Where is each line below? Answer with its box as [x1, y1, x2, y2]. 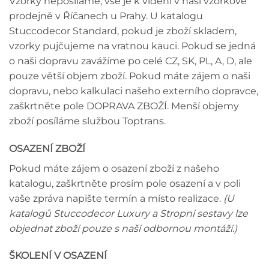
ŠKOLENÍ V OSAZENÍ [9, 250, 107, 262]
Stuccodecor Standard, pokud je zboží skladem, [9, 25, 237, 37]
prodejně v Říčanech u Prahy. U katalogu [9, 10, 203, 22]
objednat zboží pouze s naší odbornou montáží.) [9, 222, 237, 234]
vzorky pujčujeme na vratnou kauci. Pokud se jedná [9, 40, 256, 52]
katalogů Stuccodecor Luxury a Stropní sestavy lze [9, 207, 248, 219]
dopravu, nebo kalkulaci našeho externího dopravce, [9, 85, 258, 97]
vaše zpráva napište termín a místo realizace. [9, 192, 223, 204]
